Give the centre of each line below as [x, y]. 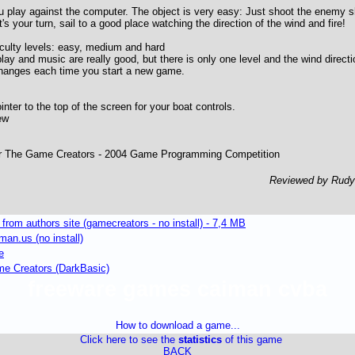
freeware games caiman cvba [177, 289]
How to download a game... [177, 325]
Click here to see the [129, 340]
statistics [200, 340]
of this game [252, 340]
